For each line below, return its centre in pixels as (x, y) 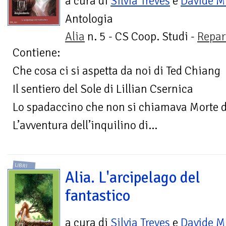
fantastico (98, 195)
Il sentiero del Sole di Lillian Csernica (103, 89)
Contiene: (36, 52)
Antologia (89, 19)
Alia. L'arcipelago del (133, 177)
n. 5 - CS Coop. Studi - (141, 36)
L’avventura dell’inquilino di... (85, 125)
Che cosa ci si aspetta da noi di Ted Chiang (117, 71)
